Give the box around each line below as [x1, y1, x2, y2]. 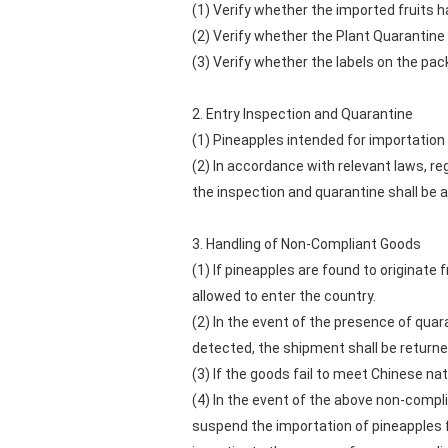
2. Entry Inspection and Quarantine [192, 106, 413, 122]
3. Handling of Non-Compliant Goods [192, 236, 421, 252]
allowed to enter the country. [192, 288, 376, 304]
